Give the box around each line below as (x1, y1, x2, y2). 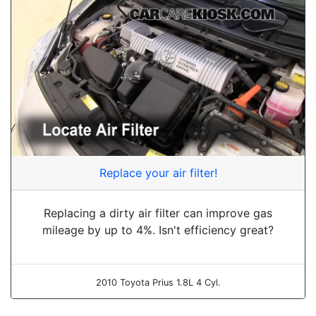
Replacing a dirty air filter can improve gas (44, 205, 272, 220)
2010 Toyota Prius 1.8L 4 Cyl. (95, 276, 221, 288)
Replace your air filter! (99, 165, 217, 180)
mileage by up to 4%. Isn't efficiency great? (42, 222, 274, 237)
